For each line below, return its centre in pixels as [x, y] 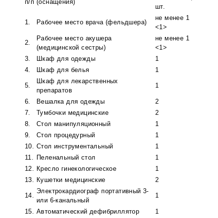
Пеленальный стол [66, 158]
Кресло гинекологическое [77, 169]
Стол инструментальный [75, 146]
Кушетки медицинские [71, 180]
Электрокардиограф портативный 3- [93, 191]
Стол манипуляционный [73, 124]
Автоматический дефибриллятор [88, 212]
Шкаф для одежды [66, 59]
